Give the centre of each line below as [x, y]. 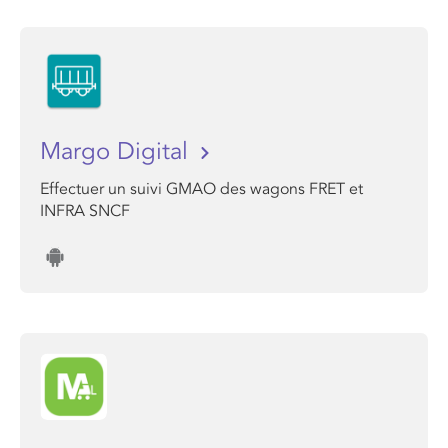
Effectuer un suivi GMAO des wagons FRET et [201, 189]
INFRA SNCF [85, 211]
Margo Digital [117, 151]
